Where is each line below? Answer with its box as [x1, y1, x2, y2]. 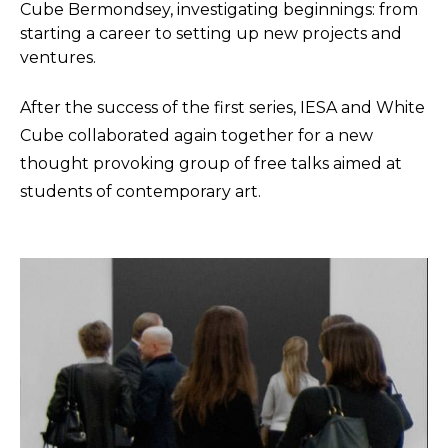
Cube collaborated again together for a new [20, 126, 373, 145]
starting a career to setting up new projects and [20, 24, 402, 43]
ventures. [20, 48, 96, 67]
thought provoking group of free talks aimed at [20, 154, 402, 173]
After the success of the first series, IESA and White [20, 98, 425, 117]
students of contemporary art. [20, 182, 265, 201]
